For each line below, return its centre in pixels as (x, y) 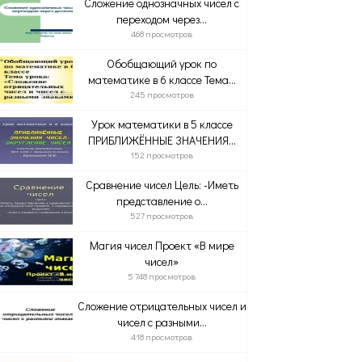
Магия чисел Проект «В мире (162, 245)
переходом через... (162, 19)
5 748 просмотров (162, 276)
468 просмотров (162, 34)
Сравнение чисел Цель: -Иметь (162, 185)
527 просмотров (162, 215)
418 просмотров (162, 337)
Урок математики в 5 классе (162, 124)
